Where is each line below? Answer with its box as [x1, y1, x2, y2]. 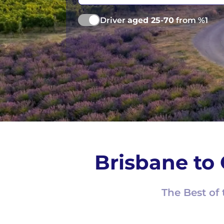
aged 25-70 [127, 15, 174, 25]
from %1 [174, 15, 208, 25]
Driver [100, 15, 127, 25]
